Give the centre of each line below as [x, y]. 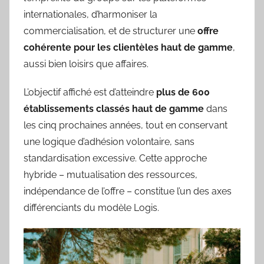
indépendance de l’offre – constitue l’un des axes [128, 191]
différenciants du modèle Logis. [91, 207]
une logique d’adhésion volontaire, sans [109, 141]
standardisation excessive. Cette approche [115, 158]
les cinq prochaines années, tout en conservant [126, 125]
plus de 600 [183, 92]
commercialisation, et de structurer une [110, 31]
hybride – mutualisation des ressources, [110, 174]
